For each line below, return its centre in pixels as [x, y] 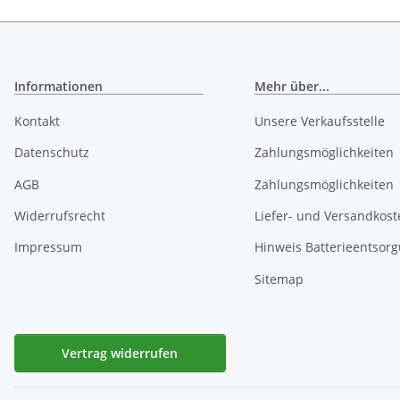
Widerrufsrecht [60, 215]
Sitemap [279, 279]
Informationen [58, 86]
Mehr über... [292, 86]
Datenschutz [52, 153]
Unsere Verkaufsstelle [319, 121]
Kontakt [37, 121]
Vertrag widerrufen [120, 353]
